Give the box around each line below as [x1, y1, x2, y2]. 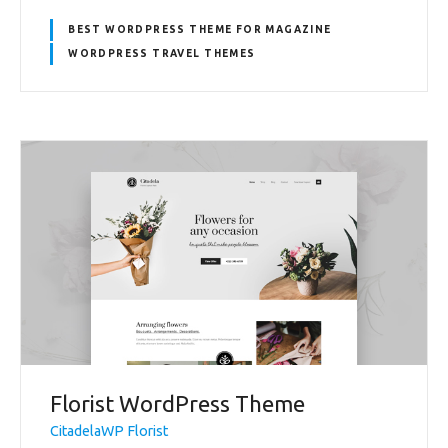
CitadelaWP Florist [50, 423, 168, 440]
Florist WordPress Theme [50, 390, 305, 416]
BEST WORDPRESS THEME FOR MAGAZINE [68, 24, 332, 36]
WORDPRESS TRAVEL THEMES [68, 48, 256, 60]
